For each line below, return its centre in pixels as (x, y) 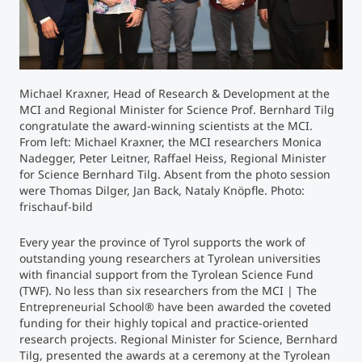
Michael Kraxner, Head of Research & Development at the (175, 93)
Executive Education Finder (188, 78)
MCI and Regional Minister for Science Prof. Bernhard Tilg (177, 109)
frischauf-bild (56, 206)
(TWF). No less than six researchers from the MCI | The (168, 290)
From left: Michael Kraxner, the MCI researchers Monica (170, 141)
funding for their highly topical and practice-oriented (164, 322)
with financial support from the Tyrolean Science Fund (166, 274)
